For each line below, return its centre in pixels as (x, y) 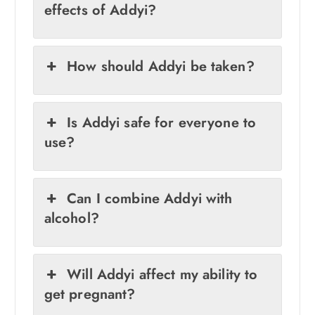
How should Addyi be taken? (161, 67)
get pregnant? (90, 295)
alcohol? (71, 219)
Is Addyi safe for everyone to (162, 123)
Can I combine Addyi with (150, 199)
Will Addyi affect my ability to (162, 275)
